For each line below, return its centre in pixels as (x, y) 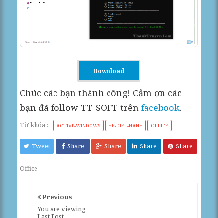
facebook (161, 107)
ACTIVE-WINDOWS (79, 125)
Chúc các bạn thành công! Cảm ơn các (101, 93)
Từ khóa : (34, 124)
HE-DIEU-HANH (126, 125)
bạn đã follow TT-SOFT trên (81, 107)
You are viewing (62, 209)
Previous (57, 196)
